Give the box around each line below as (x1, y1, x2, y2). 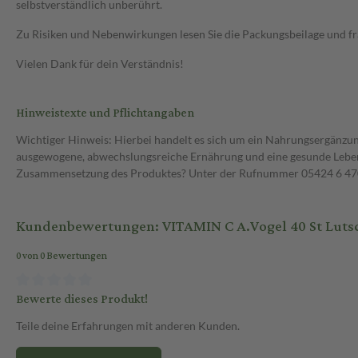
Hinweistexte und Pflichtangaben (16, 101, 194, 125)
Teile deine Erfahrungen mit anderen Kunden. (16, 318, 240, 332)
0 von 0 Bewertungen (16, 247, 107, 266)
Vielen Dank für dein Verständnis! (16, 57, 184, 71)
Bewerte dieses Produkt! (16, 287, 148, 311)
